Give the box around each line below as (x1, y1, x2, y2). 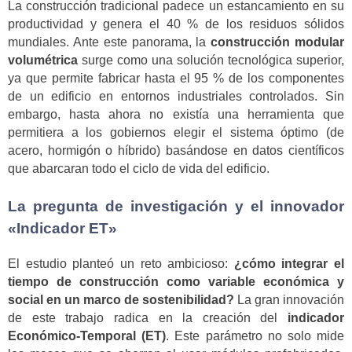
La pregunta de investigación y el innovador (8, 198, 344, 215)
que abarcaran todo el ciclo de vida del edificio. (8, 161, 269, 175)
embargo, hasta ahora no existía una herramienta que (8, 107, 344, 121)
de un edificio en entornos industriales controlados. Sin (8, 89, 344, 103)
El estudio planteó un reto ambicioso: (8, 256, 234, 270)
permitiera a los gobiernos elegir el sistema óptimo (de (8, 125, 344, 139)
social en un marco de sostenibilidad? (8, 292, 234, 306)
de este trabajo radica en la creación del (8, 310, 288, 324)
